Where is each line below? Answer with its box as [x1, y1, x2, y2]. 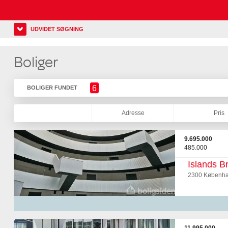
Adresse [121, 109, 145, 117]
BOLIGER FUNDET [26, 84, 77, 91]
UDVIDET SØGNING [30, 26, 83, 32]
